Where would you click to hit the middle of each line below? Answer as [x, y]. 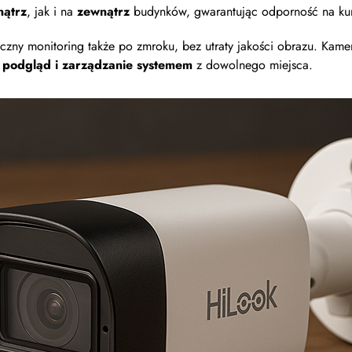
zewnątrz [103, 12]
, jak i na [50, 12]
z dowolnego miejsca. [253, 65]
